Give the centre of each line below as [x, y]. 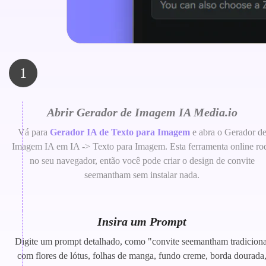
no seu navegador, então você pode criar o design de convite [142, 161]
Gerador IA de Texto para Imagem [120, 132]
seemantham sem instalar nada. [142, 175]
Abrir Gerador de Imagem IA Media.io [142, 113]
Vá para [34, 132]
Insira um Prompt [142, 222]
